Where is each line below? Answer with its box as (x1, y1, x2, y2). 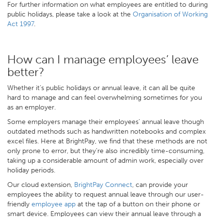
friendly (7, 200, 31, 208)
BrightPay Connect (74, 180, 132, 189)
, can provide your (132, 180, 188, 189)
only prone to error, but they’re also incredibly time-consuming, (7, 146, 204, 155)
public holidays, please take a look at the (7, 10, 133, 18)
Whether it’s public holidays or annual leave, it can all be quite (7, 83, 195, 92)
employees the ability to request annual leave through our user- (7, 190, 204, 199)
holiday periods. (7, 166, 55, 174)
